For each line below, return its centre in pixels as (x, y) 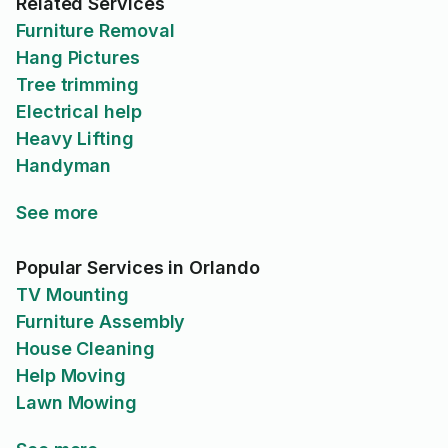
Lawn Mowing (77, 402)
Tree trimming (77, 84)
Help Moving (71, 375)
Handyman (64, 165)
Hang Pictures (78, 57)
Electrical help (79, 111)
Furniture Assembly (101, 321)
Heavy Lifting (75, 138)
